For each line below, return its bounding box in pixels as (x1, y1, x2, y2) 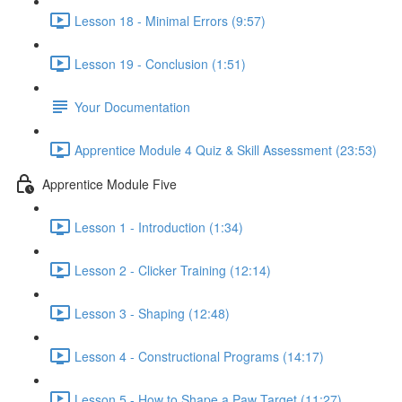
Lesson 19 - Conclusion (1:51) (74, 54, 246, 73)
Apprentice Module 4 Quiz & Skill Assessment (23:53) (74, 140, 377, 159)
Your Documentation (74, 97, 190, 116)
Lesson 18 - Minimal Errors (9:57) (74, 11, 266, 30)
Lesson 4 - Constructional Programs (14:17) (74, 346, 324, 365)
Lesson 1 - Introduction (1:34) (74, 217, 243, 236)
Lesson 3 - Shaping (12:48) (74, 303, 230, 322)
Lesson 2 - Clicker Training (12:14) (74, 260, 271, 279)
